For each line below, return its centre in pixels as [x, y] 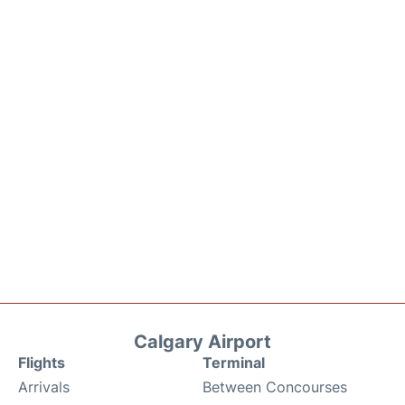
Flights [42, 363]
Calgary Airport [202, 342]
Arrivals [44, 387]
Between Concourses [275, 387]
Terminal [234, 363]
